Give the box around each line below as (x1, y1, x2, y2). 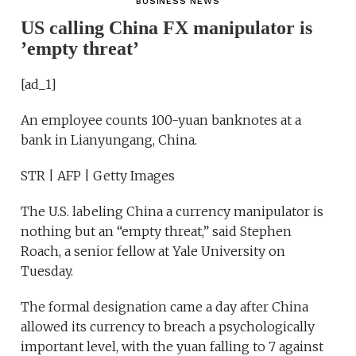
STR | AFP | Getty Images (21, 167, 176, 184)
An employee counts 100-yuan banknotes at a (21, 111, 302, 128)
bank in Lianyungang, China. (21, 131, 198, 148)
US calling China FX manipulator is (21, 17, 313, 38)
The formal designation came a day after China (21, 298, 309, 315)
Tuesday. (21, 262, 74, 279)
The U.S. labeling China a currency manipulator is (21, 203, 324, 219)
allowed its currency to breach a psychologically (21, 318, 315, 335)
